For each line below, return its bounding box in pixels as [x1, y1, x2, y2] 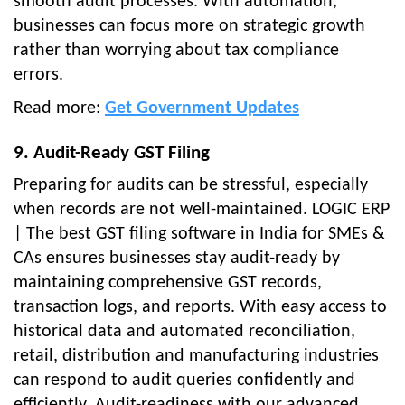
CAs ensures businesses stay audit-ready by [14, 250, 340, 268]
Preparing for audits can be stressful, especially [14, 176, 368, 195]
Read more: [14, 99, 105, 118]
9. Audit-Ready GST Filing [14, 144, 210, 164]
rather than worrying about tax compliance [14, 42, 339, 61]
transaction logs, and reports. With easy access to [14, 298, 387, 317]
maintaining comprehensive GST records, [14, 274, 322, 293]
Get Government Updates [105, 99, 299, 118]
